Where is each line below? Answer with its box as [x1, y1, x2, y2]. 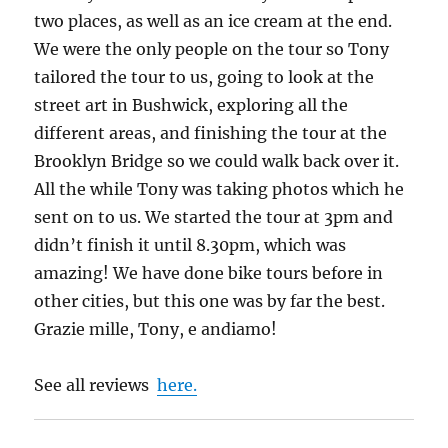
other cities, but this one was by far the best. [34, 290, 386, 311]
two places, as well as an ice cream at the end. [34, 10, 393, 31]
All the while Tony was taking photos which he [34, 178, 405, 199]
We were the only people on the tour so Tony [34, 38, 390, 59]
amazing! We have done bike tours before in [34, 262, 384, 283]
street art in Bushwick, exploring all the [34, 94, 349, 115]
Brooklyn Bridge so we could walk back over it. [34, 150, 400, 171]
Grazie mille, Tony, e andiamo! [34, 318, 278, 339]
